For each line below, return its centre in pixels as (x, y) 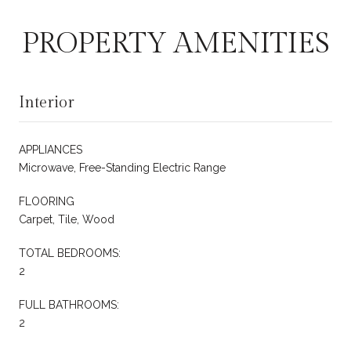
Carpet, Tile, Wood (67, 219)
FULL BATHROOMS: (69, 304)
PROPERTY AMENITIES (175, 43)
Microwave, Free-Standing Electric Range (122, 167)
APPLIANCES (51, 149)
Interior (47, 102)
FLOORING (47, 201)
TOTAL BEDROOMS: (70, 253)
